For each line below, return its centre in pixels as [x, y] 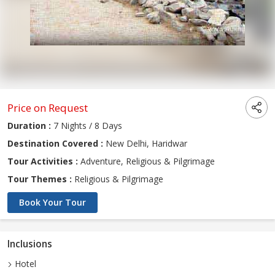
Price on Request [48, 108]
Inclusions [30, 244]
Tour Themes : [41, 179]
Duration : [29, 126]
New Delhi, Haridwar [145, 144]
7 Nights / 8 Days [87, 126]
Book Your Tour [52, 203]
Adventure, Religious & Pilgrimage [146, 161]
